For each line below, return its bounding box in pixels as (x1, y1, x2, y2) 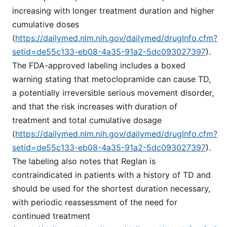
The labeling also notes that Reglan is (12, 156, 156, 166)
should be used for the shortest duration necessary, (12, 183, 210, 194)
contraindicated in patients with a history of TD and (12, 169, 211, 180)
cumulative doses (12, 19, 79, 29)
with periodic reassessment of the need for (12, 197, 177, 207)
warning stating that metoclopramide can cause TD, (12, 73, 211, 84)
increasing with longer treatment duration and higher (12, 5, 214, 16)
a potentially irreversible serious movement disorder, (12, 87, 214, 98)
